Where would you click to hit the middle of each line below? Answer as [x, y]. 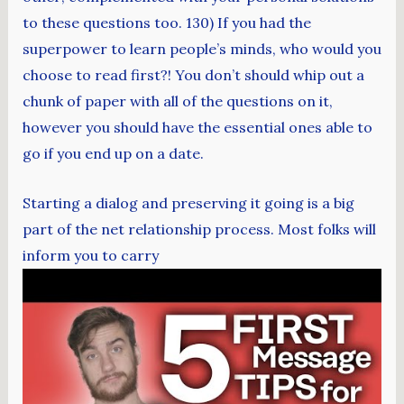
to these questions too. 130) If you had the [166, 22]
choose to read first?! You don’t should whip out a [193, 74]
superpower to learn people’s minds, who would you [202, 48]
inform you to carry [90, 255]
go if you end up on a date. [113, 153]
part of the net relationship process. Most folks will [199, 229]
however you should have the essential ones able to [197, 127]
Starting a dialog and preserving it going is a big [188, 202]
